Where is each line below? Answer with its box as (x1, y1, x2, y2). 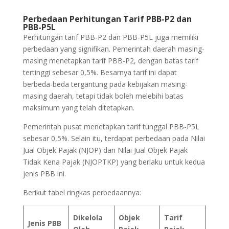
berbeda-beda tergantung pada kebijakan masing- (22, 79, 188, 89)
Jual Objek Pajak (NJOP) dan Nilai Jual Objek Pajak (22, 145, 188, 155)
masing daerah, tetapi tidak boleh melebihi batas (22, 90, 184, 101)
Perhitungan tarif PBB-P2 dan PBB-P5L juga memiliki (22, 32, 198, 42)
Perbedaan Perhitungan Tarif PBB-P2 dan (22, 13, 192, 25)
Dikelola (73, 212, 103, 222)
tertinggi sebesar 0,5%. (22, 67, 98, 77)
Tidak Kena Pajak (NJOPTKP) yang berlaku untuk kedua (22, 156, 205, 167)
